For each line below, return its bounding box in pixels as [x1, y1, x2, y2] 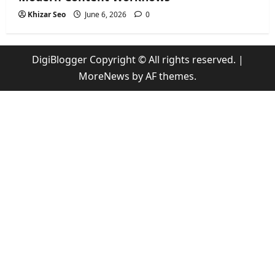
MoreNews [79, 69, 130, 83]
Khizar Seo [28, 9, 66, 20]
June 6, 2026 [83, 9, 128, 20]
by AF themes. [130, 69, 196, 83]
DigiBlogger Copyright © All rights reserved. [31, 53, 238, 67]
